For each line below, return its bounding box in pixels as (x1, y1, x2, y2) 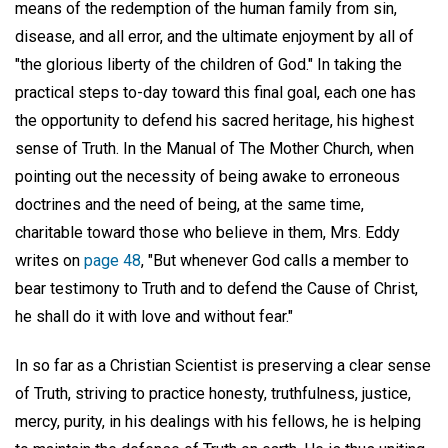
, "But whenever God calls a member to (141, 251, 409, 271)
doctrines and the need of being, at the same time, (15, 195, 364, 215)
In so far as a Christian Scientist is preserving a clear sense (15, 356, 431, 376)
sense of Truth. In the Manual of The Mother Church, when (15, 139, 414, 159)
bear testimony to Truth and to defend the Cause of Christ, (15, 279, 418, 299)
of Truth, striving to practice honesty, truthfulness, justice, (15, 384, 411, 404)
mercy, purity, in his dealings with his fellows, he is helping (15, 412, 421, 432)
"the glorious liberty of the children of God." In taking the (15, 55, 402, 75)
